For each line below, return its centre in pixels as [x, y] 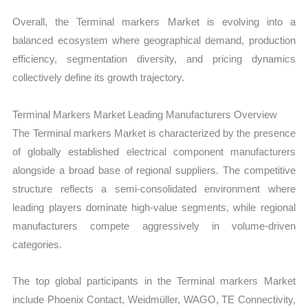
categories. [37, 244]
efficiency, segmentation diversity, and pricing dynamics [154, 59]
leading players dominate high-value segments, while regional [154, 207]
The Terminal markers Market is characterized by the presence [154, 133]
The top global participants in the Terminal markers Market [154, 280]
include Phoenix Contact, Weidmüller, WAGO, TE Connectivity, [154, 299]
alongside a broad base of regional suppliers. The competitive [154, 170]
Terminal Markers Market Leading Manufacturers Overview [145, 114]
